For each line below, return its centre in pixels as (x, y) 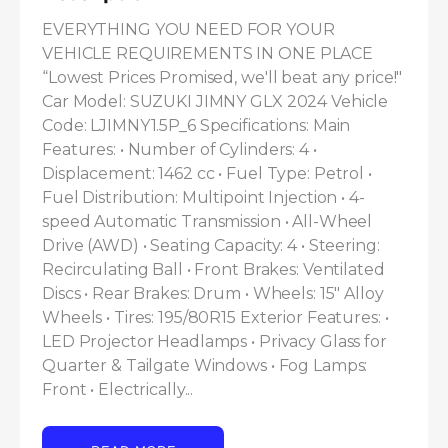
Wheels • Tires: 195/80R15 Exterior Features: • (215, 318)
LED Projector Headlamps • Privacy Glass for (214, 342)
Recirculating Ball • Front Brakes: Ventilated (213, 270)
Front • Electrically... (118, 390)
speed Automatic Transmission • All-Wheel (207, 222)
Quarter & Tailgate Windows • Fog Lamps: (205, 366)
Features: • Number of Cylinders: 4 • (179, 150)
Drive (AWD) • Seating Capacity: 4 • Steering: (211, 246)
